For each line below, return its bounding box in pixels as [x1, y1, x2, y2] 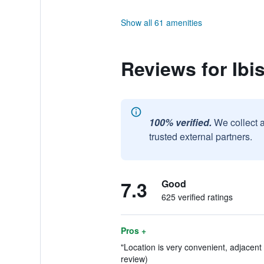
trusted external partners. [148, 130, 252, 143]
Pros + [120, 225, 146, 236]
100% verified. [148, 115, 212, 129]
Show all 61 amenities [120, 16, 202, 28]
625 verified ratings [161, 191, 233, 203]
